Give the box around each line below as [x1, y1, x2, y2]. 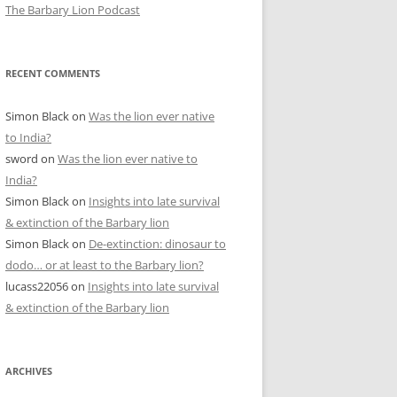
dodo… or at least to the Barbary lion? [5, 256, 204, 273]
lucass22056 [5, 277, 68, 294]
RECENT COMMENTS [5, 66, 100, 80]
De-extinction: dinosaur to [89, 235, 226, 252]
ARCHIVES [5, 363, 52, 378]
